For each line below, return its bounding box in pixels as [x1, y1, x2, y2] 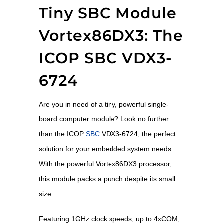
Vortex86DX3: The [38, 26, 183, 45]
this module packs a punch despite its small [38, 174, 175, 183]
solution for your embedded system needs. [38, 144, 173, 153]
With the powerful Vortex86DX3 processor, [38, 159, 172, 168]
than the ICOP [38, 129, 86, 138]
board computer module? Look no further [38, 114, 169, 123]
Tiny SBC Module [38, 3, 177, 22]
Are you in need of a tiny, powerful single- [38, 100, 169, 108]
